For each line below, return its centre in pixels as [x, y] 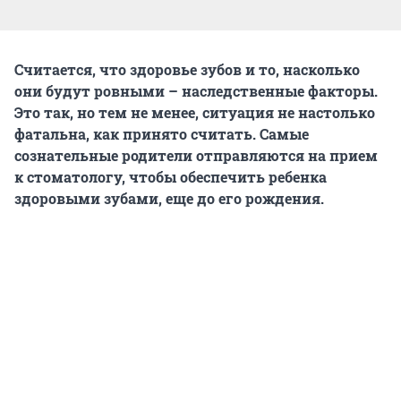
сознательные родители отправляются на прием [196, 155]
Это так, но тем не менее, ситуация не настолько [195, 112]
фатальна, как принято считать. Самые [162, 133]
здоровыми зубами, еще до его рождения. [169, 198]
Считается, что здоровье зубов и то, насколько [187, 69]
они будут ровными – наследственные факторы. [196, 90]
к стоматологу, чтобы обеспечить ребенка [171, 176]
